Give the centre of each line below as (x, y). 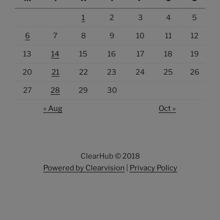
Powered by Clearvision (84, 168)
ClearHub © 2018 (110, 156)
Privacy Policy (153, 168)
